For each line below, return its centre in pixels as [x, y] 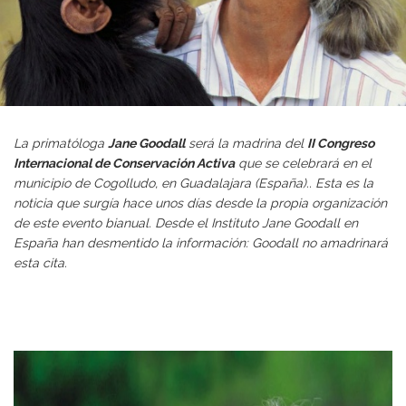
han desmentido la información [154, 243]
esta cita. [40, 263]
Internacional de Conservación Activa [124, 164]
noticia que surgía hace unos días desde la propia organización [200, 203]
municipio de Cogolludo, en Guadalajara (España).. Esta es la [193, 184]
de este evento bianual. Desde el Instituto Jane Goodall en [186, 223]
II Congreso [341, 144]
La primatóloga [61, 144]
